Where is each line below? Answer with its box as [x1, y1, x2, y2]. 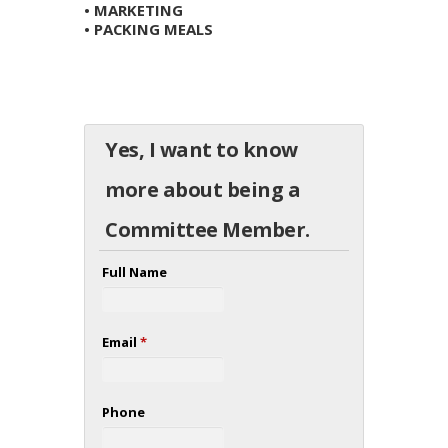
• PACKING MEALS [84, 18, 213, 39]
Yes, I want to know [105, 135, 298, 163]
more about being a [105, 175, 300, 203]
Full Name [101, 262, 167, 281]
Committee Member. [105, 215, 310, 243]
